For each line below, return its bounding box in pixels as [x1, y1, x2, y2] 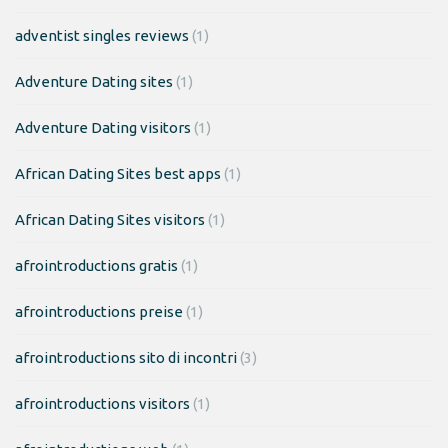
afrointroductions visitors [15, 394, 190, 412]
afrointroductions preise [15, 302, 183, 320]
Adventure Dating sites [15, 72, 173, 90]
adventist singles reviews [15, 26, 189, 44]
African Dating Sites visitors [15, 210, 205, 228]
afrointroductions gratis [15, 256, 178, 274]
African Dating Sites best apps [15, 164, 221, 182]
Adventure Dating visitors [15, 118, 191, 136]
